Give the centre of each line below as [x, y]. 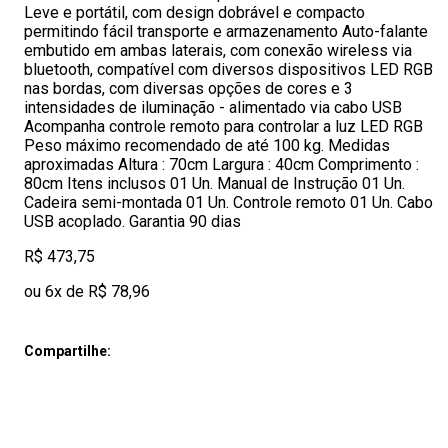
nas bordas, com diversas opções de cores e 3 [188, 88]
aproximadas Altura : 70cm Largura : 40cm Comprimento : [221, 164]
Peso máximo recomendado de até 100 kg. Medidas [207, 145]
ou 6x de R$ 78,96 [87, 291]
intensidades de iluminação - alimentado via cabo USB [213, 107]
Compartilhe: [67, 351]
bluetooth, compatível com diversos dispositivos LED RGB [228, 69]
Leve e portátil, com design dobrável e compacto [194, 12]
